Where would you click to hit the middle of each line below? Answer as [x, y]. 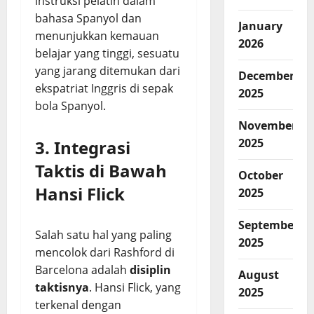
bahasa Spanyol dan [88, 18]
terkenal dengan [78, 305]
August [258, 274]
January [260, 26]
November [267, 125]
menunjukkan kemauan [97, 36]
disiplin [150, 270]
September [268, 225]
